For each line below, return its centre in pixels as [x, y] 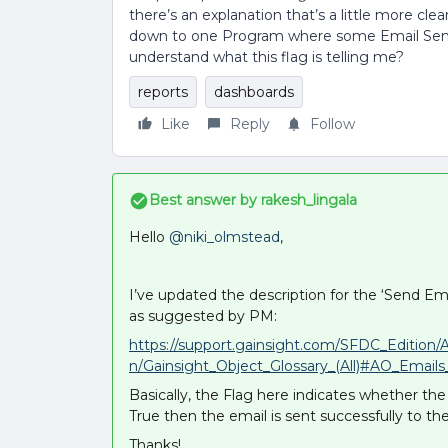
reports [163, 92]
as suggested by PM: [203, 316]
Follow [332, 124]
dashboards [254, 92]
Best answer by [203, 200]
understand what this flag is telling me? [266, 57]
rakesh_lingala [307, 200]
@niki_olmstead [224, 237]
